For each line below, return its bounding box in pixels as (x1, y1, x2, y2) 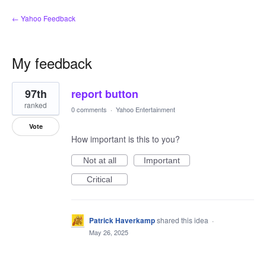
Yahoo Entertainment (116, 104, 175, 114)
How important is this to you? (71, 133, 180, 145)
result (12, 88, 33, 100)
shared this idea (157, 215, 210, 225)
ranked (24, 100, 47, 110)
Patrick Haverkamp (89, 215, 155, 226)
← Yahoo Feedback (12, 13, 75, 23)
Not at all (83, 156, 116, 165)
